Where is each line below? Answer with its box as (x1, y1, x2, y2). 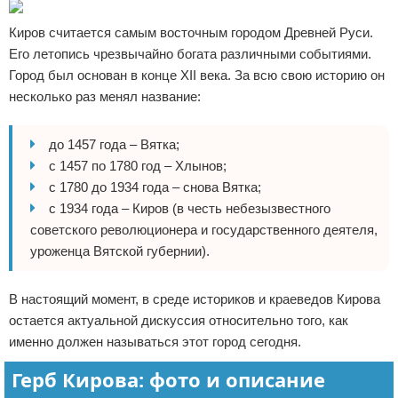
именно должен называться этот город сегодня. (9, 334, 301, 349)
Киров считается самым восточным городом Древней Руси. (9, 25, 373, 40)
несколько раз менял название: (9, 89, 201, 104)
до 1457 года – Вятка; (49, 137, 179, 152)
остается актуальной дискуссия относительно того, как (9, 313, 348, 328)
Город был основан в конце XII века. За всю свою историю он (9, 68, 385, 83)
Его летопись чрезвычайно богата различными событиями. (9, 46, 371, 61)
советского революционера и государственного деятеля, (30, 222, 378, 237)
